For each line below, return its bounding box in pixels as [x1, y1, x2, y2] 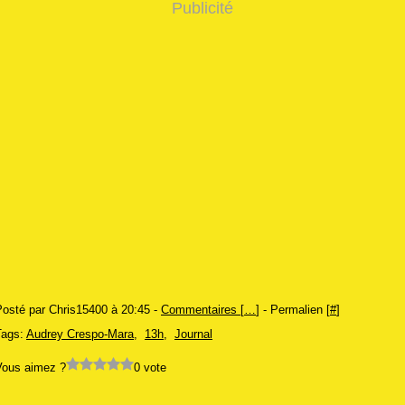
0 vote [134, 361, 166, 374]
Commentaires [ [161, 303, 244, 316]
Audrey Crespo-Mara [26, 327, 134, 341]
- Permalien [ [259, 303, 330, 316]
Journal [174, 327, 212, 341]
